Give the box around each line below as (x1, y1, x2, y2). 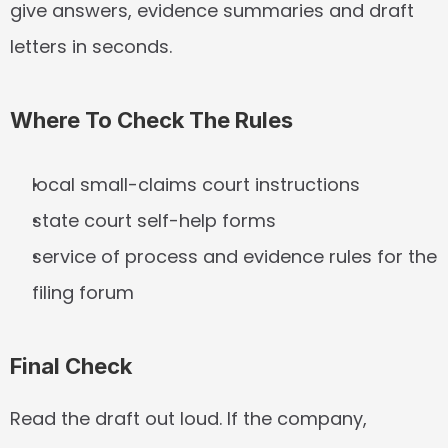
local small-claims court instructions (32, 172, 360, 197)
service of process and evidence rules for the (32, 244, 437, 269)
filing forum (32, 280, 134, 305)
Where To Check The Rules (10, 107, 293, 133)
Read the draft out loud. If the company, (10, 406, 367, 431)
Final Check (10, 353, 132, 379)
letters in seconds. (10, 34, 172, 59)
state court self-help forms (32, 208, 276, 233)
